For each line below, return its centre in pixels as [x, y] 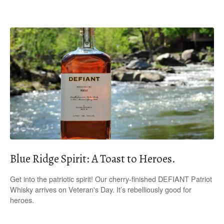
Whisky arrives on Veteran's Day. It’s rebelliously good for [101, 189]
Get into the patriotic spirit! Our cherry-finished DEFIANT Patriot [111, 178]
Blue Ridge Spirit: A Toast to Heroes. [93, 159]
